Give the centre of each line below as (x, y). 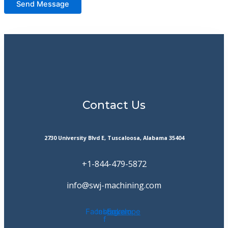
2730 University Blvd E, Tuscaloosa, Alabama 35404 (114, 138)
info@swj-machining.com (114, 186)
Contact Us (114, 105)
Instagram (114, 211)
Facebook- (104, 211)
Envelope (124, 211)
